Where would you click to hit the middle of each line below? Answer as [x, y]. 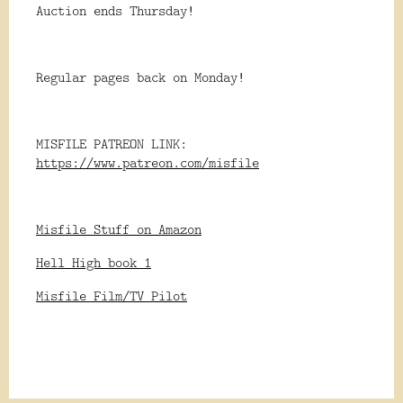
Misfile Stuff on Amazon [119, 229]
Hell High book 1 [94, 263]
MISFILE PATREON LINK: [112, 144]
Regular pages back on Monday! [140, 77]
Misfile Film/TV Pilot [112, 296]
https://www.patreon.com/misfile [148, 163]
